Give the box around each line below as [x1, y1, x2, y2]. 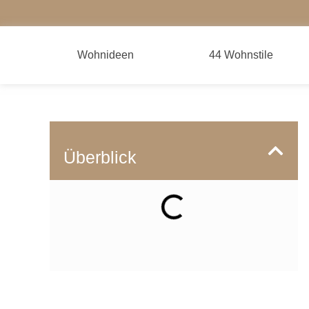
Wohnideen [77, 48, 134, 61]
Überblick [63, 147, 137, 167]
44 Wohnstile [208, 48, 273, 61]
